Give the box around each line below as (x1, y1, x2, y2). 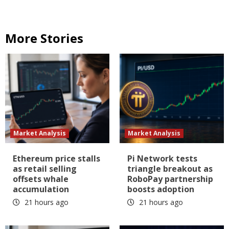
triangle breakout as (127, 163, 213, 174)
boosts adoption (127, 183, 194, 195)
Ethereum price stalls (13, 152, 100, 164)
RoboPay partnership (127, 173, 213, 185)
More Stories (5, 29, 83, 47)
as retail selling (13, 163, 77, 174)
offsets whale (13, 173, 68, 185)
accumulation (13, 183, 69, 195)
